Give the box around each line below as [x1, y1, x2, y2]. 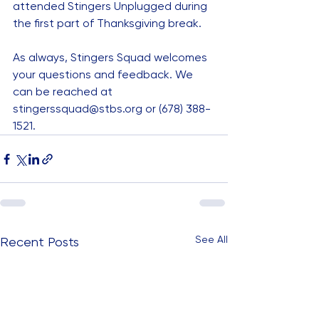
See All [195, 234, 228, 246]
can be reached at [13, 85, 115, 99]
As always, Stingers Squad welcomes [13, 51, 210, 65]
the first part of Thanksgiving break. [13, 16, 202, 31]
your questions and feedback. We [13, 68, 196, 82]
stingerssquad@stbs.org [13, 102, 142, 116]
